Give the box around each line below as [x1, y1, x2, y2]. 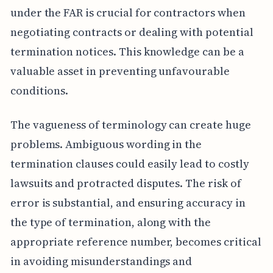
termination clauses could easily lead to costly [10, 155, 249, 171]
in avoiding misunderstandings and [10, 253, 193, 269]
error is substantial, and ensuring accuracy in [10, 194, 246, 210]
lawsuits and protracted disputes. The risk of [10, 175, 241, 191]
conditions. [10, 82, 69, 98]
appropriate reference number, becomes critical [10, 233, 261, 249]
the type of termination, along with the [10, 214, 211, 230]
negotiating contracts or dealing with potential [10, 24, 253, 40]
